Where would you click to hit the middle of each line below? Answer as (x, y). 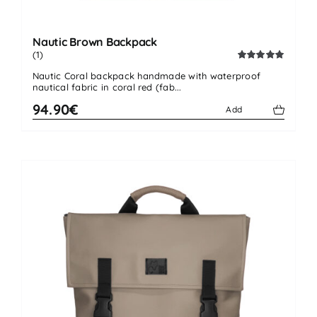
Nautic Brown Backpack (95, 42)
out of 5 (251, 78)
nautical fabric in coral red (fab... (107, 87)
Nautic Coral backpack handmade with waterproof (147, 76)
